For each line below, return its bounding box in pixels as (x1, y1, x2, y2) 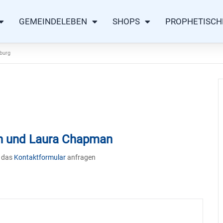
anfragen (65, 153, 96, 161)
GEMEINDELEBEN (19, 16, 87, 26)
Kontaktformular (13, 153, 66, 161)
